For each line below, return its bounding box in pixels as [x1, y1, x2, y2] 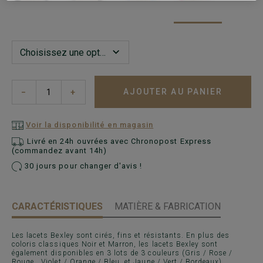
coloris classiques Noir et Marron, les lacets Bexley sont [12, 240, 218, 249]
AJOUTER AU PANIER [123, 87, 223, 97]
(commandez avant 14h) [12, 146, 107, 156]
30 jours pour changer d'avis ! [22, 161, 143, 171]
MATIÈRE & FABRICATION [114, 201, 221, 213]
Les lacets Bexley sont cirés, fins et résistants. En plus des [12, 231, 230, 240]
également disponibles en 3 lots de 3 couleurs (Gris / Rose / [12, 249, 233, 258]
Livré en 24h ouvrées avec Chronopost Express [27, 137, 211, 146]
